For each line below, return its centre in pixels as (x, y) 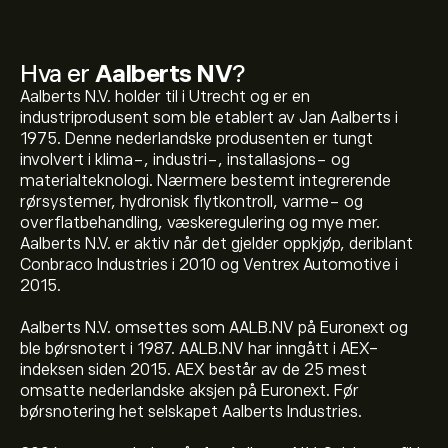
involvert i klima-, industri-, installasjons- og (185, 160)
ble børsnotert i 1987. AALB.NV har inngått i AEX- (199, 349)
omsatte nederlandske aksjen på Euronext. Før (189, 391)
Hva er (57, 73)
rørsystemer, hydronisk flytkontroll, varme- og (191, 202)
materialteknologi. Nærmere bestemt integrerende (205, 181)
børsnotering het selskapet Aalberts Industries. (191, 412)
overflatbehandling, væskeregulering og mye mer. (200, 223)
